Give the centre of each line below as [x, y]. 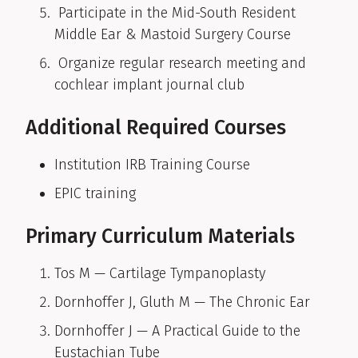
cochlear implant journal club [149, 85]
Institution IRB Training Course [152, 165]
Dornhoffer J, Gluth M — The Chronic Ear [182, 302]
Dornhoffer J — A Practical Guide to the [177, 331]
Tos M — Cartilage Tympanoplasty [160, 274]
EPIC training [95, 194]
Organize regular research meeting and [180, 64]
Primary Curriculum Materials [160, 237]
